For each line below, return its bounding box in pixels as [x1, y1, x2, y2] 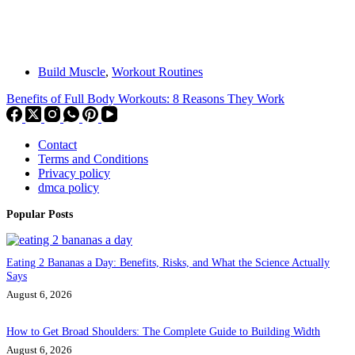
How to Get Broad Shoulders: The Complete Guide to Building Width [6, 324, 320, 338]
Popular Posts [6, 208, 73, 221]
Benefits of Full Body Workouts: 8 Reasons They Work [6, 92, 284, 106]
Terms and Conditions [38, 152, 148, 166]
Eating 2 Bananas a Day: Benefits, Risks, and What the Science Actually [6, 256, 330, 269]
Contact [38, 138, 77, 152]
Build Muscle [38, 65, 105, 79]
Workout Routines [112, 65, 203, 79]
